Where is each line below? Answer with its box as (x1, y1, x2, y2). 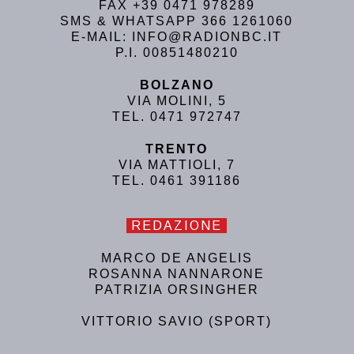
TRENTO (145, 142, 209, 156)
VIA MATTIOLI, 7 (118, 158, 235, 172)
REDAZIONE (126, 219, 228, 233)
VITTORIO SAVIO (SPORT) (81, 314, 273, 329)
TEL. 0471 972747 (111, 110, 242, 124)
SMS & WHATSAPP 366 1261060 (60, 14, 294, 28)
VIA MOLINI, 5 (126, 94, 227, 108)
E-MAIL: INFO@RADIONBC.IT (71, 30, 283, 44)
